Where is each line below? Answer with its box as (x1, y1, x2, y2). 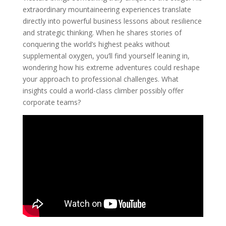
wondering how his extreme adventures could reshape (22, 62, 200, 72)
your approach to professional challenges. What (22, 74, 179, 84)
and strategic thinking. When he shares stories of (22, 27, 182, 37)
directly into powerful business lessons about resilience (22, 16, 202, 26)
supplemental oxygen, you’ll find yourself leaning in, (22, 50, 190, 61)
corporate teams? (22, 97, 81, 107)
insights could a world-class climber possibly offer (22, 85, 184, 95)
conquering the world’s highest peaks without (22, 39, 170, 49)
